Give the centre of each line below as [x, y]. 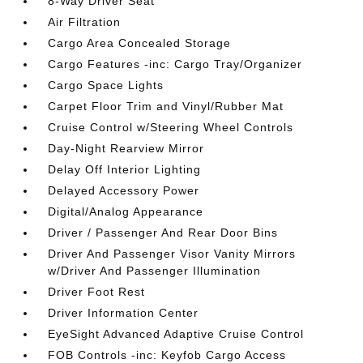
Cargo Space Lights [106, 85]
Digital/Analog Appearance [126, 211]
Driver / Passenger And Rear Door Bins [163, 233]
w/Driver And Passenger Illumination [155, 271]
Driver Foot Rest [97, 292]
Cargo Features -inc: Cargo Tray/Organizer [175, 64]
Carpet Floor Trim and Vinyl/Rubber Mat [166, 106]
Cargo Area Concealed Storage [140, 43]
